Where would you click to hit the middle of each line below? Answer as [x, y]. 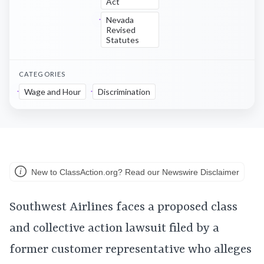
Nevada [120, 20]
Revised [121, 30]
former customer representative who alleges [131, 250]
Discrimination [124, 92]
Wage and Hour [52, 92]
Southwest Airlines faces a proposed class [123, 207]
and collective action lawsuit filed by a [114, 229]
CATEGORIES [42, 74]
